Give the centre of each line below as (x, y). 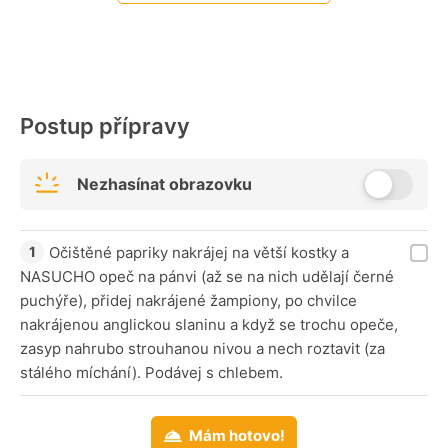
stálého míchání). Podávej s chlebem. (151, 373)
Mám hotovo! (237, 436)
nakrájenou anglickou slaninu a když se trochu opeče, (209, 325)
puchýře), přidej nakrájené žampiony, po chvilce (188, 301)
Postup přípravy (105, 126)
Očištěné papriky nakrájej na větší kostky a (199, 253)
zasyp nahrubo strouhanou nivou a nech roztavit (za (202, 349)
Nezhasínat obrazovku (164, 184)
